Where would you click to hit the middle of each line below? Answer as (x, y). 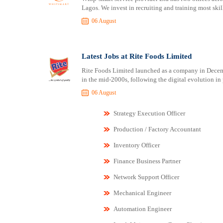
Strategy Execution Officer (149, 113)
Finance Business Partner (147, 161)
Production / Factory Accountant (157, 129)
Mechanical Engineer (142, 193)
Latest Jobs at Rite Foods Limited (136, 56)
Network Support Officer (146, 177)
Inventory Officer (136, 145)
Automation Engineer (142, 209)
